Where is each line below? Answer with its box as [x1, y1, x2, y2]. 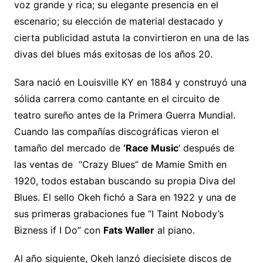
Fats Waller [103, 224, 154, 236]
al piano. [154, 224, 195, 236]
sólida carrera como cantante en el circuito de [14, 92, 220, 104]
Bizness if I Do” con [14, 224, 103, 236]
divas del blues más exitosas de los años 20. [14, 48, 213, 60]
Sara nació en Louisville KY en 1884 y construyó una [14, 76, 247, 88]
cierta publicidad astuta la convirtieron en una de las [14, 31, 249, 43]
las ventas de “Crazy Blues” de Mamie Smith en [14, 158, 227, 170]
